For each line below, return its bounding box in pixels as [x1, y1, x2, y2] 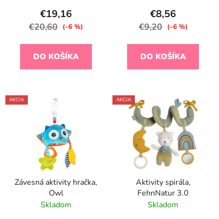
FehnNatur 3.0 [137, 188, 189, 199]
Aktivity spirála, [135, 177, 191, 188]
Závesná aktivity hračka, [15, 177, 97, 188]
